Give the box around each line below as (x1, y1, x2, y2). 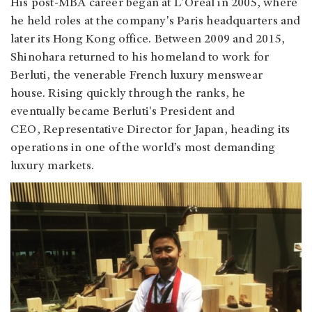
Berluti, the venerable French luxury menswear (10, 69, 263, 82)
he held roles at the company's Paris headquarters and (10, 15, 301, 28)
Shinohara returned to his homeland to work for (10, 51, 270, 64)
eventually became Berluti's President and (10, 105, 235, 118)
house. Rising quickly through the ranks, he (10, 87, 246, 100)
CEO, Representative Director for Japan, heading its (10, 123, 290, 136)
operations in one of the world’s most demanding (10, 141, 276, 155)
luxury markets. (10, 159, 94, 173)
